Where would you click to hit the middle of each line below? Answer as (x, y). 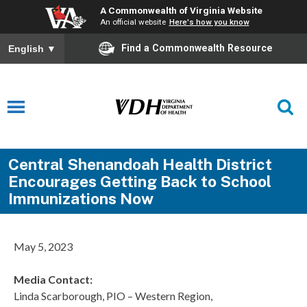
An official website (133, 22)
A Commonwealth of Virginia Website (181, 10)
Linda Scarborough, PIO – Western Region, (113, 296)
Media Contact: (53, 280)
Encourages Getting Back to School (139, 182)
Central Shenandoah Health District (140, 164)
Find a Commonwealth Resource (197, 48)
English (27, 49)
